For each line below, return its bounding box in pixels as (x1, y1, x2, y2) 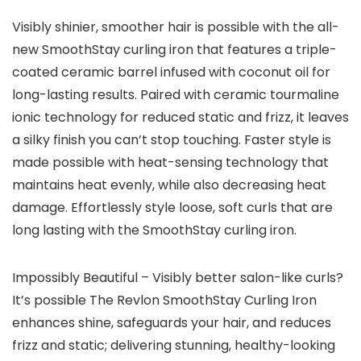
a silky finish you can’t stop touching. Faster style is (12, 131, 331, 150)
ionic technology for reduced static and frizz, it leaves (12, 108, 349, 127)
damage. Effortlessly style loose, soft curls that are (12, 198, 333, 218)
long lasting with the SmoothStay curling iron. (12, 221, 297, 240)
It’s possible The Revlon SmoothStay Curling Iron (12, 291, 317, 310)
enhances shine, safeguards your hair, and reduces (12, 313, 331, 333)
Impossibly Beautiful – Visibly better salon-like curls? (12, 268, 343, 288)
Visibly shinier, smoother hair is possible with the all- (12, 18, 339, 37)
